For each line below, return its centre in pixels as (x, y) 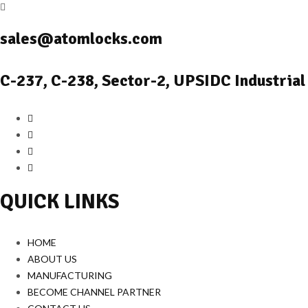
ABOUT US (52, 259)
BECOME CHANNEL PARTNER (94, 292)
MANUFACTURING (70, 276)
